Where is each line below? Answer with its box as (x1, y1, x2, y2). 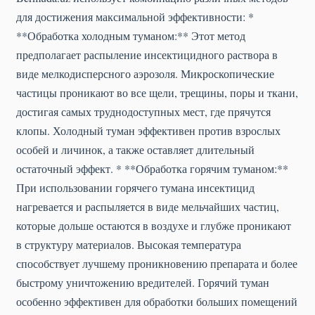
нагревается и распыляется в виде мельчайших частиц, (16, 198, 279, 214)
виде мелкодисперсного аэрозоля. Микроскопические (16, 65, 274, 81)
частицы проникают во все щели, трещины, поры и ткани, (16, 84, 298, 100)
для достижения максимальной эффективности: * (16, 8, 254, 24)
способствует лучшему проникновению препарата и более (16, 255, 297, 271)
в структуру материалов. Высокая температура (16, 236, 241, 252)
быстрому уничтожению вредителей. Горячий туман (16, 274, 269, 290)
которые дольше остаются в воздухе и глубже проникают (16, 217, 291, 233)
